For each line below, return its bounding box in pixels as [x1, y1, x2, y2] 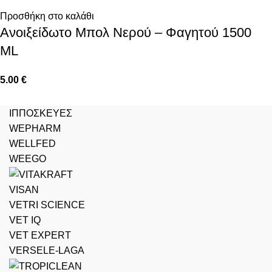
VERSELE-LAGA [9, 245, 84, 256]
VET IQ [9, 214, 41, 225]
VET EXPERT [9, 229, 71, 240]
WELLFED [9, 138, 56, 149]
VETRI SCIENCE [9, 199, 85, 210]
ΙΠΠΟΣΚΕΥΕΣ [9, 107, 72, 118]
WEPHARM [9, 123, 61, 134]
